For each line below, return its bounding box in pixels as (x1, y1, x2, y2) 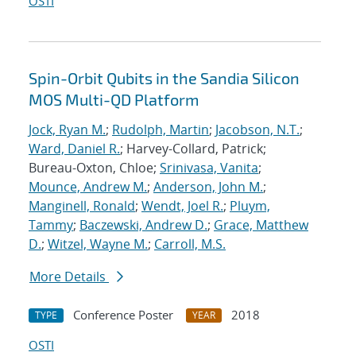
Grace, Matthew (214, 216, 308, 234)
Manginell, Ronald (29, 197, 135, 215)
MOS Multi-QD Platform (29, 90, 199, 110)
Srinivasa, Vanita (160, 159, 258, 177)
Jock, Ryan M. (29, 121, 106, 139)
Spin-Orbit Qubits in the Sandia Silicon (29, 68, 300, 88)
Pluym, (230, 197, 270, 215)
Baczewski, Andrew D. (79, 216, 207, 234)
